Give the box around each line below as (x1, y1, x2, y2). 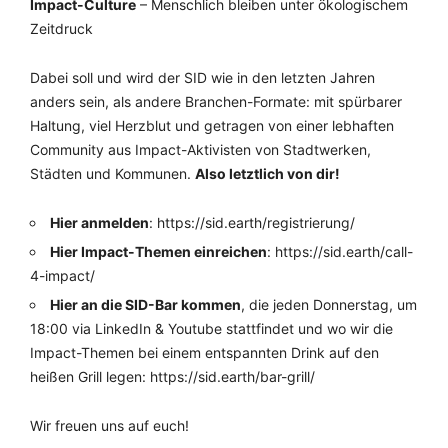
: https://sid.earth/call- (267, 243, 413, 260)
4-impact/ (30, 267, 95, 284)
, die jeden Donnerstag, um (241, 296, 417, 313)
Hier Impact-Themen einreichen (50, 243, 267, 260)
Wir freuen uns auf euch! (30, 417, 189, 434)
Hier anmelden (50, 214, 149, 231)
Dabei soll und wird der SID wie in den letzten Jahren (30, 69, 375, 86)
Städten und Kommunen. (30, 165, 195, 182)
